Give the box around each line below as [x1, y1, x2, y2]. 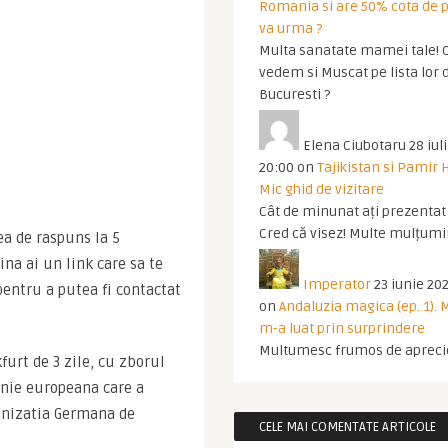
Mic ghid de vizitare [259, 181, 384, 198]
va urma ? [259, 20, 322, 37]
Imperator [303, 276, 371, 293]
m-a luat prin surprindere [259, 320, 425, 337]
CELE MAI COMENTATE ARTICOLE [259, 419, 436, 435]
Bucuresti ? [259, 86, 330, 103]
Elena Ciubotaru [303, 137, 406, 154]
